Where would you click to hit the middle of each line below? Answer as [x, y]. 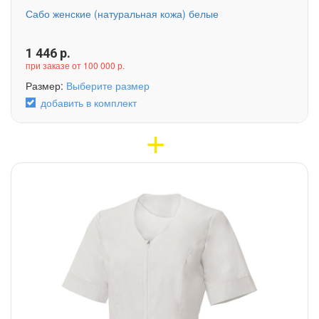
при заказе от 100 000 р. [75, 65]
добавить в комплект [89, 102]
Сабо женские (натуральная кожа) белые [122, 13]
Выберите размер [108, 85]
